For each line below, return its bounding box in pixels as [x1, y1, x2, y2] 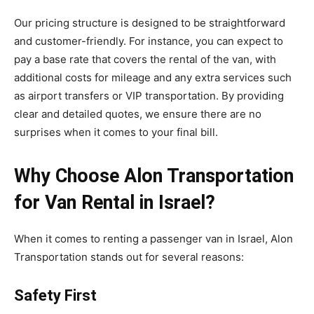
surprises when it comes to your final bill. [14, 125, 218, 139]
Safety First [14, 287, 97, 305]
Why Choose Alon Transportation [14, 165, 294, 188]
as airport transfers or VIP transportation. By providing [14, 89, 284, 103]
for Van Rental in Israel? [14, 191, 215, 214]
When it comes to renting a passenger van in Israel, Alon [14, 232, 293, 246]
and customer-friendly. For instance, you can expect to [14, 34, 283, 48]
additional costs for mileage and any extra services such [14, 71, 292, 85]
